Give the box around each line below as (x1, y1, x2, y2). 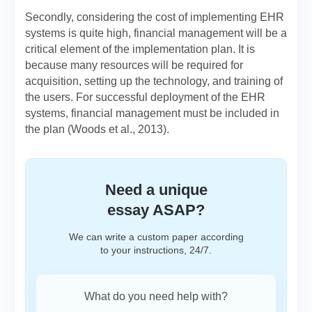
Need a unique (104, 181, 208, 198)
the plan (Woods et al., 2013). (25, 123, 169, 135)
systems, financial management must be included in (25, 107, 279, 119)
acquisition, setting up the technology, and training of (25, 75, 283, 87)
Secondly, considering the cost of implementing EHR (25, 11, 284, 23)
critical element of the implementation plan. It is (25, 43, 255, 55)
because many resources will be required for (25, 59, 243, 71)
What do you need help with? (84, 290, 228, 302)
